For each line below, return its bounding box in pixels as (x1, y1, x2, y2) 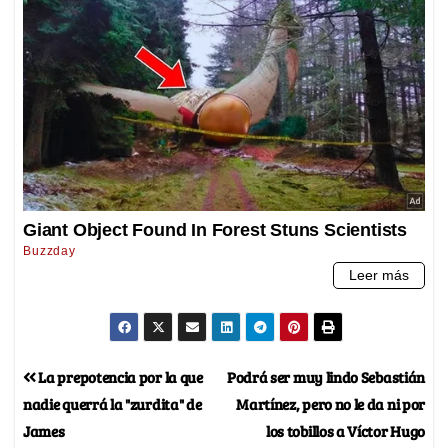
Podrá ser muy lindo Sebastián (226, 366, 425, 388)
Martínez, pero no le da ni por (236, 393, 425, 415)
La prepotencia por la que (35, 366, 203, 388)
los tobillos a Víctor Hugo (265, 420, 425, 442)
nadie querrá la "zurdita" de (23, 393, 202, 415)
